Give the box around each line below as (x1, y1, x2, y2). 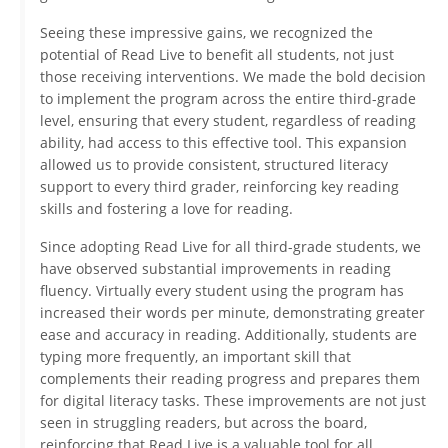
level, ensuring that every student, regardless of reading (40, 111, 416, 131)
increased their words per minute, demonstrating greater (40, 303, 425, 323)
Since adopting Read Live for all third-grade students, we (40, 237, 421, 257)
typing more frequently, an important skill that (40, 347, 351, 367)
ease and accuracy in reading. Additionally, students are (40, 325, 417, 345)
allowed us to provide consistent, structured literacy (40, 155, 388, 175)
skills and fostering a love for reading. (40, 199, 293, 219)
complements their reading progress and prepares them (40, 369, 420, 389)
